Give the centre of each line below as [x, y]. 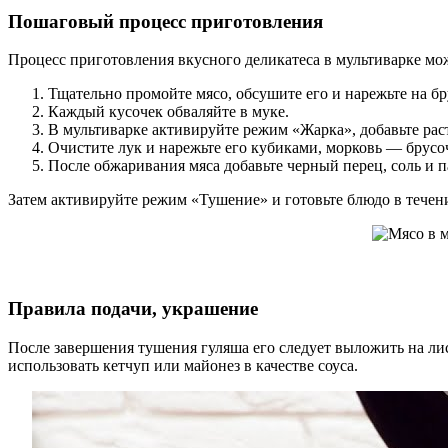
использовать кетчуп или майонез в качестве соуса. [183, 365]
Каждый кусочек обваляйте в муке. [168, 112]
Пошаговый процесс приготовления [165, 21]
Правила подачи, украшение [133, 309]
